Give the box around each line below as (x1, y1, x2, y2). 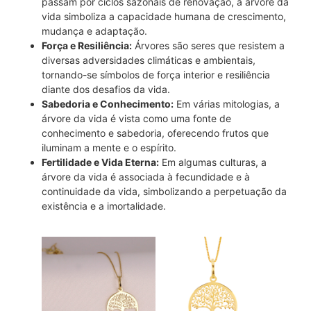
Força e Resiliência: (42, 39, 132, 51)
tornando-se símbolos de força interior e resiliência (42, 68, 270, 81)
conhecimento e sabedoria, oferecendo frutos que (42, 126, 269, 139)
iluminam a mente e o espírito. (42, 141, 176, 153)
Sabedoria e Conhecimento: (42, 97, 174, 110)
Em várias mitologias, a (174, 97, 280, 110)
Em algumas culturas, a (159, 155, 267, 168)
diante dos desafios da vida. (42, 83, 170, 95)
